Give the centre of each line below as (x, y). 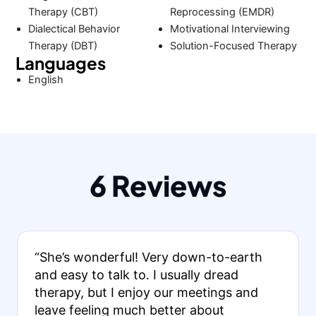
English (46, 80)
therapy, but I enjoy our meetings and (146, 292)
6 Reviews (158, 185)
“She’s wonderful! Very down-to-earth (148, 257)
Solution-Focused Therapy (233, 46)
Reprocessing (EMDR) (222, 12)
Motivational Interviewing (230, 29)
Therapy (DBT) (63, 46)
